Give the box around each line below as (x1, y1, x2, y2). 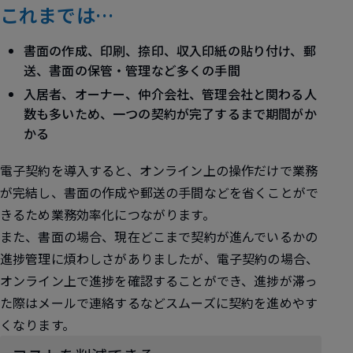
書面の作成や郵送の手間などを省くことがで (63, 183, 319, 202)
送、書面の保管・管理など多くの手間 (24, 61, 240, 80)
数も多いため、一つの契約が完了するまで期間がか (24, 104, 317, 123)
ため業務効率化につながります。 (25, 205, 215, 224)
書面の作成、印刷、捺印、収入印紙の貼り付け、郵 (24, 41, 316, 60)
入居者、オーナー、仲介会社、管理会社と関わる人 (24, 84, 317, 103)
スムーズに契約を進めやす (165, 293, 318, 312)
